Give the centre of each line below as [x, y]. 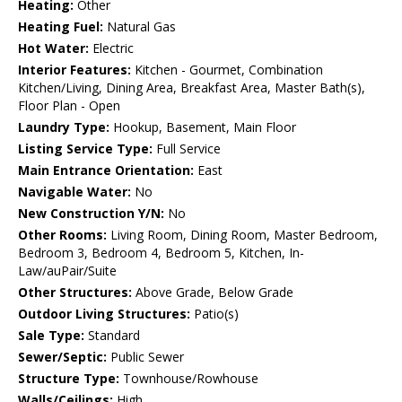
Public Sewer [145, 357]
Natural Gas [140, 27]
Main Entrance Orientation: [106, 170]
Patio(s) [214, 314]
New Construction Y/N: [91, 214]
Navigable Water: [74, 192]
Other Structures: [75, 293]
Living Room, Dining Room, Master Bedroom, [242, 235]
